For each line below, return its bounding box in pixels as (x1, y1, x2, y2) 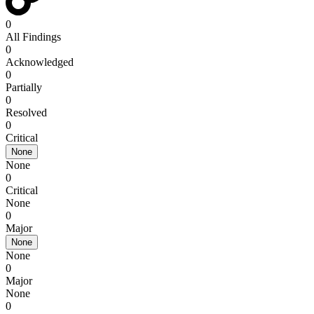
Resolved (6, 107, 47, 118)
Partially (6, 81, 42, 93)
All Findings (6, 31, 61, 43)
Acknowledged (6, 56, 74, 68)
